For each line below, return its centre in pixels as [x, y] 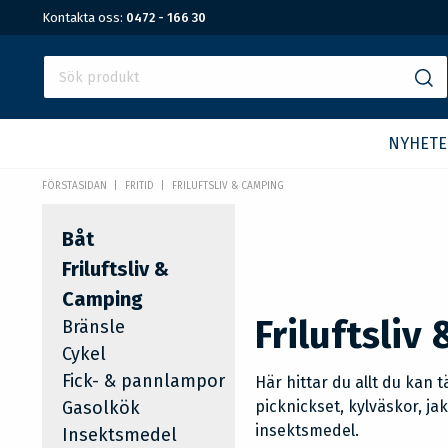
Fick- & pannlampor [143, 381]
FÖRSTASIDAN [74, 186]
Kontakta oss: [84, 17]
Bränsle [93, 327]
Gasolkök [101, 408]
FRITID [139, 186]
